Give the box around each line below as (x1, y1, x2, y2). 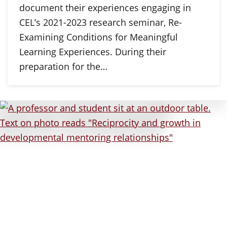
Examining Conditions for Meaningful (19, 30, 178, 43)
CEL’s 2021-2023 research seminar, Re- (19, 16, 182, 28)
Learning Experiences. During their (19, 45, 166, 58)
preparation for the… (19, 60, 107, 72)
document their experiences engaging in (19, 1, 191, 14)
